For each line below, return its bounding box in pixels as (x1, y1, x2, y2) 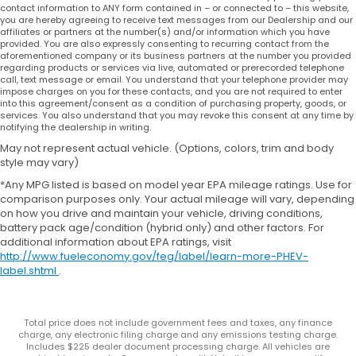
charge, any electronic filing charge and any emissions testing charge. (18, 328, 338, 341)
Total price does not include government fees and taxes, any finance (24, 316, 332, 329)
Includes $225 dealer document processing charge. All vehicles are (26, 340, 330, 353)
